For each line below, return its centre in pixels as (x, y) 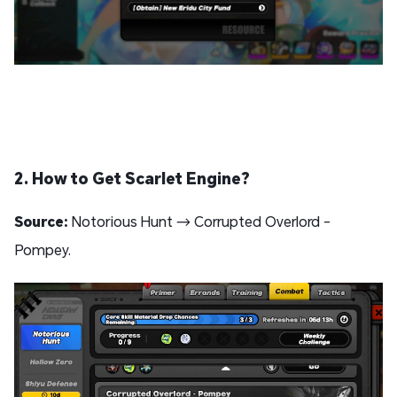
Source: (41, 221)
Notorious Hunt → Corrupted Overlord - (199, 221)
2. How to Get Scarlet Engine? (132, 178)
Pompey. (43, 249)
